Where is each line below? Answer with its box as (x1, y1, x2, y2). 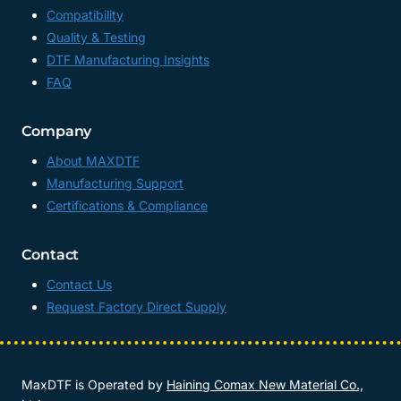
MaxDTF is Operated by (21, 377, 166, 393)
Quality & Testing (47, 30, 146, 46)
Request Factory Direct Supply (47, 299, 226, 315)
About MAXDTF (47, 153, 140, 169)
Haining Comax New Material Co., (166, 377, 363, 393)
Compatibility (47, 7, 124, 23)
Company (21, 123, 92, 141)
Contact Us (47, 277, 112, 293)
